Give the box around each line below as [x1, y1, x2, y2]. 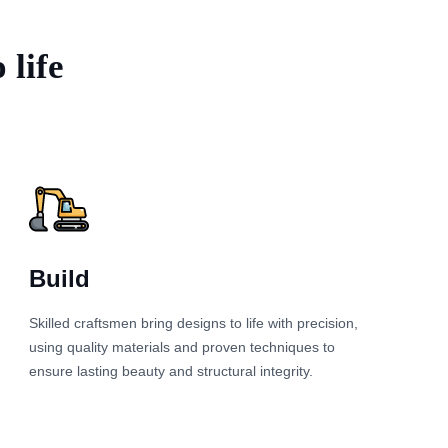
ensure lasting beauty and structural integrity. [29, 362, 314, 379]
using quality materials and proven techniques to [29, 338, 336, 355]
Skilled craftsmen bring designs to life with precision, [29, 314, 359, 331]
